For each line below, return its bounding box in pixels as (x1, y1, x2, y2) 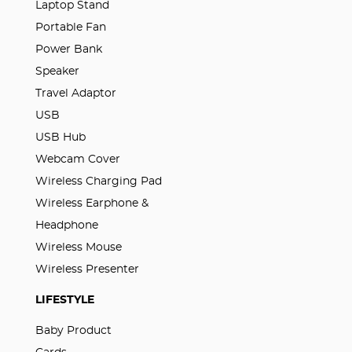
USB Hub (35, 131, 86, 143)
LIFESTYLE (35, 294, 94, 306)
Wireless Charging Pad (35, 175, 162, 187)
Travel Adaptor (35, 87, 116, 99)
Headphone (35, 219, 98, 231)
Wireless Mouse (35, 241, 122, 253)
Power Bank (35, 43, 102, 55)
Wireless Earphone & (35, 197, 148, 209)
